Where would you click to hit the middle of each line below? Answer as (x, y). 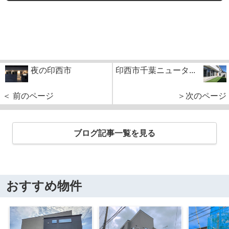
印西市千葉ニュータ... (155, 71)
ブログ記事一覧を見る (114, 133)
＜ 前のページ (28, 96)
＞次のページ (202, 96)
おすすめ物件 (44, 186)
